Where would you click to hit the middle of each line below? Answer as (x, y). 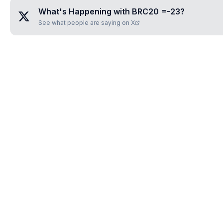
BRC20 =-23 (156, 11)
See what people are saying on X (87, 23)
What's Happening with (85, 11)
